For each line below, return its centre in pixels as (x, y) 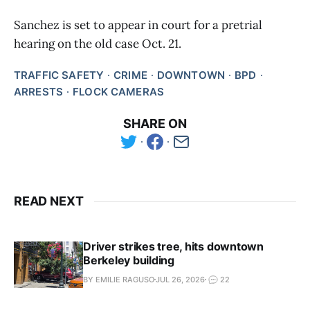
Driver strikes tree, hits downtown (173, 247)
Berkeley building (129, 261)
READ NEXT (49, 201)
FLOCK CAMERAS (119, 92)
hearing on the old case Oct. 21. (98, 44)
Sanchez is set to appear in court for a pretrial (138, 25)
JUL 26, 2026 (180, 279)
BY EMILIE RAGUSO (119, 279)
